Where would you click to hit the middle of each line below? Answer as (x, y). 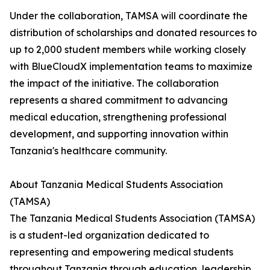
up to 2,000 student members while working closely (128, 50)
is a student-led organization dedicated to (109, 235)
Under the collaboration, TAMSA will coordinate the (129, 16)
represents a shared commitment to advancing (119, 100)
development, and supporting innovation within (119, 134)
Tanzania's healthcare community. (88, 151)
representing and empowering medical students (121, 252)
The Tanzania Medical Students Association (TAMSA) (132, 218)
